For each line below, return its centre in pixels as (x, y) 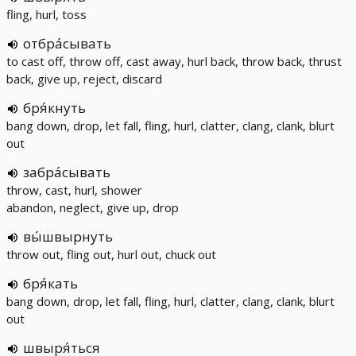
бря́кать (50, 283)
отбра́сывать (67, 43)
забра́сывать (67, 172)
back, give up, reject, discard (84, 79)
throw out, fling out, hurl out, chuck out (111, 254)
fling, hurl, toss (46, 14)
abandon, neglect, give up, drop (93, 207)
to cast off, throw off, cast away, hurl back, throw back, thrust (174, 61)
